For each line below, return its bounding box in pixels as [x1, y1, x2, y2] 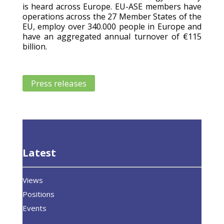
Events [22, 202, 46, 213]
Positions [22, 188, 56, 199]
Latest [22, 145, 58, 159]
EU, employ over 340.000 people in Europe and [22, 20, 202, 32]
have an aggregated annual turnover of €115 [22, 30, 202, 42]
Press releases [30, 77, 86, 89]
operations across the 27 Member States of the [22, 10, 202, 22]
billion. [22, 40, 47, 52]
